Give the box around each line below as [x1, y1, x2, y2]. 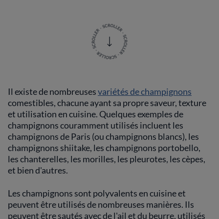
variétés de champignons [98, 86, 192, 97]
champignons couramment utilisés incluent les [8, 120, 183, 131]
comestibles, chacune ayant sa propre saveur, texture [8, 97, 206, 108]
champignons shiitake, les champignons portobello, [8, 142, 200, 153]
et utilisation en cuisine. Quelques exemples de [8, 109, 183, 119]
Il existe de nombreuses [8, 86, 98, 97]
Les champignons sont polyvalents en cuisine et [8, 188, 186, 198]
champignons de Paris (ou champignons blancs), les [8, 131, 199, 142]
